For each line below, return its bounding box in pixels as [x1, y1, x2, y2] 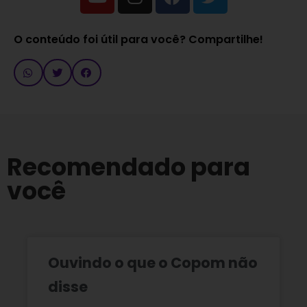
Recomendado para [7, 150, 250, 184]
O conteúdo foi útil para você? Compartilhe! [14, 31, 263, 47]
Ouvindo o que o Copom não [48, 253, 258, 273]
